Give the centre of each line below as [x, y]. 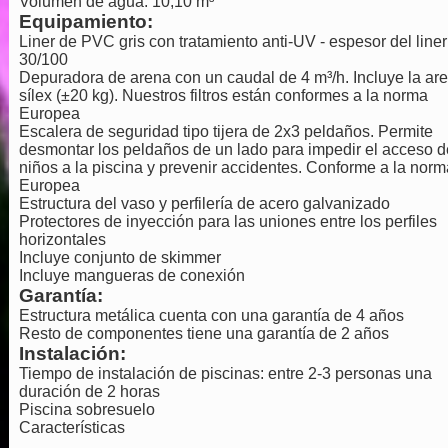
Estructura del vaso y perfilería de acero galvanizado [204, 203]
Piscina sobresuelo [86, 409]
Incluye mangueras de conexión [131, 275]
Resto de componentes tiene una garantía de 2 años [203, 333]
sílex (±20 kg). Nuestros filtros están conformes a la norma [223, 95]
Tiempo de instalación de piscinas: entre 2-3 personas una [225, 373]
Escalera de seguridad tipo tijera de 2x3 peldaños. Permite [225, 131]
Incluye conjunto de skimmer [119, 257]
